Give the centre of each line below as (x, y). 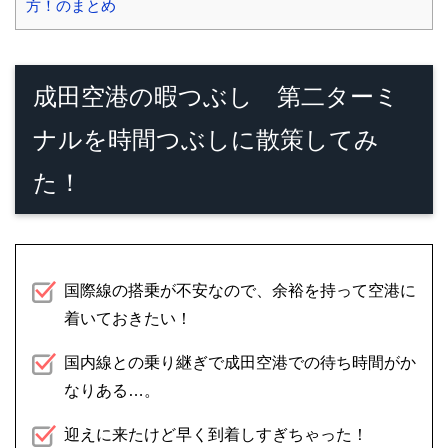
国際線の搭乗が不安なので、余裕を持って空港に (240, 290)
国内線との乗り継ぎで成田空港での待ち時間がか (240, 362)
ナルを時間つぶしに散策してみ (206, 139)
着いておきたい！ (128, 318)
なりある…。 (112, 390)
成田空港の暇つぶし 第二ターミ (216, 96)
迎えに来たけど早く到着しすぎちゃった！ (216, 434)
